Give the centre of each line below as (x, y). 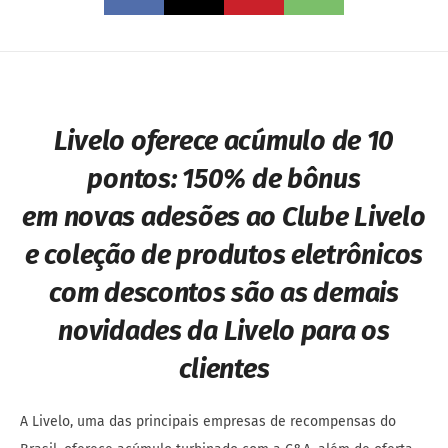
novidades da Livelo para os (224, 331)
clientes (224, 369)
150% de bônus (271, 179)
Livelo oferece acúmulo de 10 (224, 141)
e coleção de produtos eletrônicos (224, 255)
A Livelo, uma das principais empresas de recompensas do (208, 422)
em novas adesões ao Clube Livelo (224, 217)
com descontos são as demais (224, 293)
